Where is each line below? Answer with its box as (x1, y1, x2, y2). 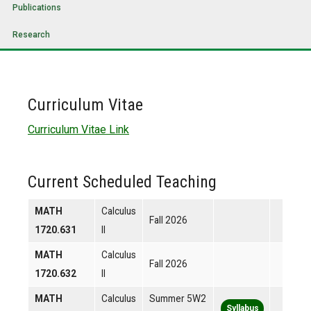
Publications (12, 3, 61, 13)
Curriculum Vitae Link (28, 123, 129, 137)
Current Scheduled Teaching (28, 172, 217, 192)
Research (12, 30, 50, 40)
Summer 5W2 (149, 293, 206, 305)
